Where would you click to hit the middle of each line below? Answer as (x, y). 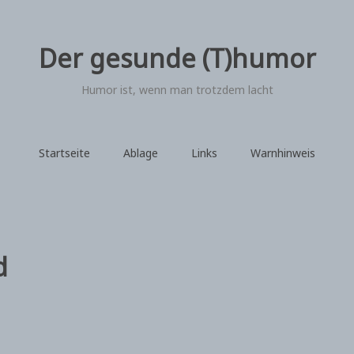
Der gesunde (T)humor (177, 58)
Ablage (141, 153)
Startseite (64, 153)
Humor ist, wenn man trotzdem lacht (177, 90)
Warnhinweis (283, 153)
